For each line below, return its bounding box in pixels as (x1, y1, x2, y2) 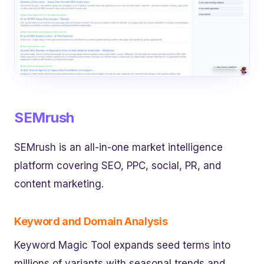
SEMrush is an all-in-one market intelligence (14, 141, 223, 154)
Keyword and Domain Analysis (14, 215, 168, 228)
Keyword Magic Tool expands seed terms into (14, 239, 230, 252)
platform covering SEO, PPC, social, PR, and (14, 160, 221, 172)
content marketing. (14, 178, 104, 190)
